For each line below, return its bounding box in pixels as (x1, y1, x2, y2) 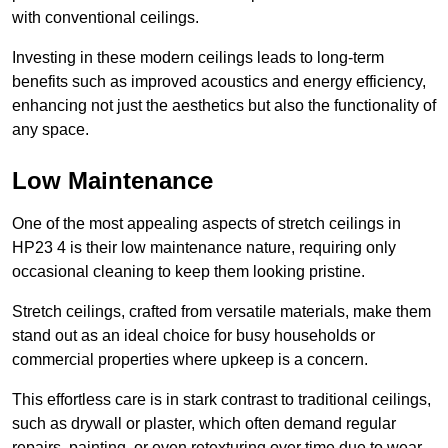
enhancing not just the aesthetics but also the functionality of (12, 96, 436, 114)
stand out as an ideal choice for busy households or (12, 326, 375, 344)
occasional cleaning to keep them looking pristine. (12, 262, 365, 280)
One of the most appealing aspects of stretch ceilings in (12, 214, 401, 232)
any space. (12, 120, 89, 138)
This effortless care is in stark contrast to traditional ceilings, (12, 390, 431, 408)
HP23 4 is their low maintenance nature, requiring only (12, 238, 396, 256)
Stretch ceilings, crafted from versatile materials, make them (12, 302, 431, 320)
